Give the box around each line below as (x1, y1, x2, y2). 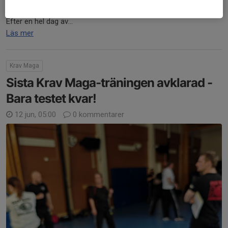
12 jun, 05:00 (13, 109, 58, 119)
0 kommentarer (71, 109, 124, 119)
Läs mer (6, 28, 34, 38)
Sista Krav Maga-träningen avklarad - (6, 75, 212, 90)
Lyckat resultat (6, 5, 60, 14)
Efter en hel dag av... (6, 16, 73, 26)
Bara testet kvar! (6, 91, 96, 106)
